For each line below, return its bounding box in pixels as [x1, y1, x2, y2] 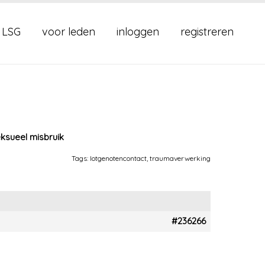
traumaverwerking [150, 154, 211, 163]
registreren [180, 25, 234, 38]
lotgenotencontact [90, 154, 147, 163]
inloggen [117, 25, 159, 38]
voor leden [42, 25, 95, 38]
